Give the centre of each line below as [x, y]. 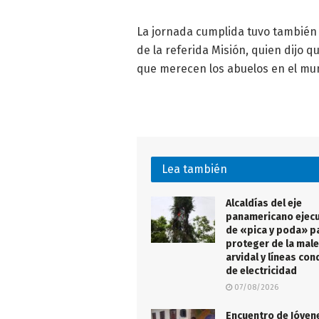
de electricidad [261, 271]
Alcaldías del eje [264, 204]
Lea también [194, 169]
